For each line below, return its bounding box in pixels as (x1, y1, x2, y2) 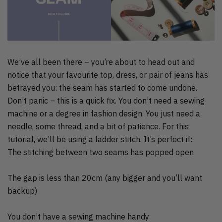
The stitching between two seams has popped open (7, 147, 194, 157)
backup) (7, 185, 37, 196)
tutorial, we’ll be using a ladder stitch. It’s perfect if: (7, 134, 192, 144)
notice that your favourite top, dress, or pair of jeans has (7, 69, 208, 80)
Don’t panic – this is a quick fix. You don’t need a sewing (7, 95, 205, 106)
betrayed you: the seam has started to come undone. (7, 82, 197, 93)
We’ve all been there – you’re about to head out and (7, 56, 195, 67)
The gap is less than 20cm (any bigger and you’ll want (7, 172, 202, 183)
